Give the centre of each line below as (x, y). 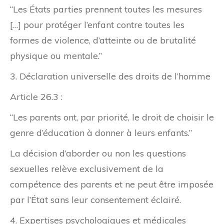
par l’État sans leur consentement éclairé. (95, 200)
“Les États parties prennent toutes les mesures (106, 9)
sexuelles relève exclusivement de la (87, 169)
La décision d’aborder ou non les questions (98, 153)
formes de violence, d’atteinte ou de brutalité (103, 40)
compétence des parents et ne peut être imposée (112, 184)
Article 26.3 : (36, 97)
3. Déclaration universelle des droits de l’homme (110, 76)
